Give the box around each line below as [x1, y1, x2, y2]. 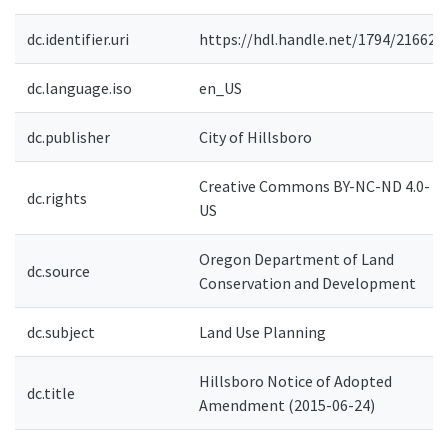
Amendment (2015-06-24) [199, 395, 375, 415]
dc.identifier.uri [27, 29, 129, 49]
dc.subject [27, 322, 95, 342]
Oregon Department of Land [199, 249, 394, 269]
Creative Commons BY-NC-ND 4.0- [199, 176, 430, 196]
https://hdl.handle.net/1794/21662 [199, 29, 436, 49]
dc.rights [27, 188, 87, 208]
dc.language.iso [27, 78, 132, 98]
